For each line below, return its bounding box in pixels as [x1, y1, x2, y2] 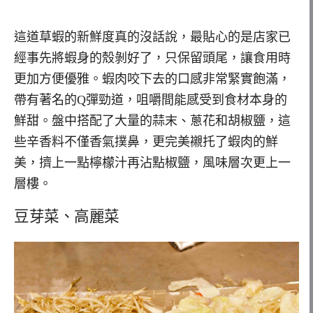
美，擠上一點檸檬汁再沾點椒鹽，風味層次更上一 [14, 155, 291, 170]
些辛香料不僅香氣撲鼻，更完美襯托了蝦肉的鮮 [14, 134, 278, 149]
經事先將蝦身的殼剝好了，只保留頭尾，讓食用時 [14, 50, 291, 65]
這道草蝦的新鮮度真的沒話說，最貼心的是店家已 [14, 29, 291, 44]
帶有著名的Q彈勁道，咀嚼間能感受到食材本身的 [14, 92, 287, 107]
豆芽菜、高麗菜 [14, 205, 119, 226]
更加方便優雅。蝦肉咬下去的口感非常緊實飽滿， [14, 71, 291, 86]
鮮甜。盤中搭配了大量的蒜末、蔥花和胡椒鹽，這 [14, 113, 291, 128]
